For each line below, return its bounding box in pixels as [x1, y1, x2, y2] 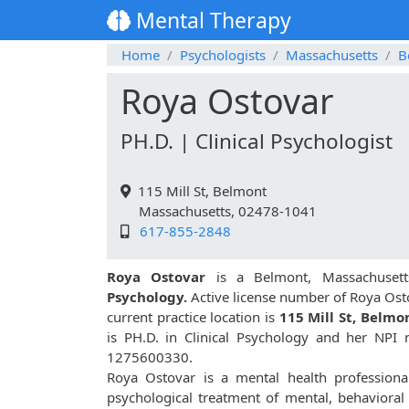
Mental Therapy [131, 5, 291, 36]
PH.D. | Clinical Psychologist [121, 127, 393, 156]
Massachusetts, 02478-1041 [121, 202, 317, 221]
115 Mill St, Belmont [131, 182, 267, 201]
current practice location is [107, 308, 279, 327]
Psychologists [180, 46, 266, 65]
